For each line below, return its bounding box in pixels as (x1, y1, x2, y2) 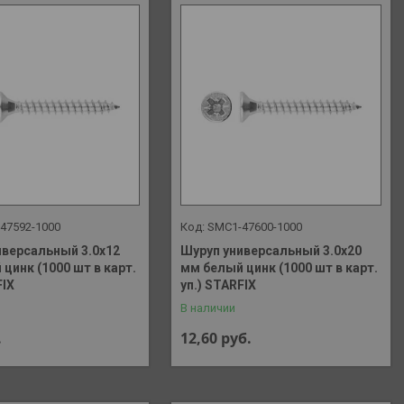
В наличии (180, 300, 236, 315)
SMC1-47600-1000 (207, 219, 303, 234)
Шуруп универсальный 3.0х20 (180, 243, 363, 258)
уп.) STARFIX (180, 277, 257, 292)
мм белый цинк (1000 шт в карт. (180, 260, 379, 275)
